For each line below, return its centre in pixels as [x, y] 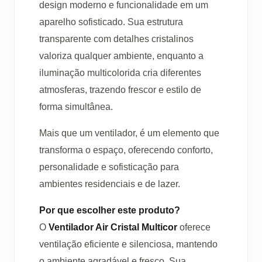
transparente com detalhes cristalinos [116, 39]
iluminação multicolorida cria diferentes [120, 73]
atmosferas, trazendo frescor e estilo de [120, 90]
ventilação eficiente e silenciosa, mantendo [128, 244]
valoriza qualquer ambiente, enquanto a [121, 56]
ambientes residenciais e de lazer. [110, 184]
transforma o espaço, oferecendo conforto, [126, 150]
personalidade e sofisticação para [109, 167]
